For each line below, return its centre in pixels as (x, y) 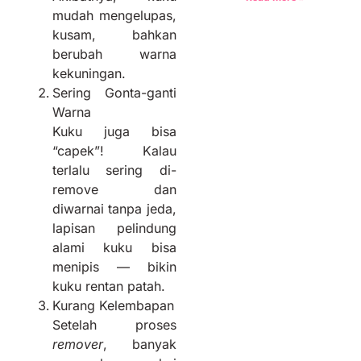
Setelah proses (114, 324)
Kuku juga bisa (114, 131)
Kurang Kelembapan (113, 305)
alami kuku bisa (114, 247)
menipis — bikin (114, 266)
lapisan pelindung (114, 228)
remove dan (114, 189)
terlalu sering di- (114, 170)
